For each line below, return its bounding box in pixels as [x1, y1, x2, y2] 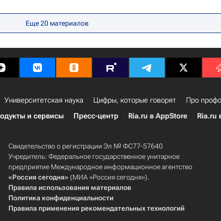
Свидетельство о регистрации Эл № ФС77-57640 [8, 142, 163, 150]
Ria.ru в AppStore [128, 111, 187, 121]
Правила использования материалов [8, 184, 131, 192]
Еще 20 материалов [26, 19, 89, 28]
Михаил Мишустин [94, 3, 153, 12]
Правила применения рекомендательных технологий [8, 204, 184, 213]
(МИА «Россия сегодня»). [68, 173, 149, 182]
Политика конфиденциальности [8, 194, 113, 202]
